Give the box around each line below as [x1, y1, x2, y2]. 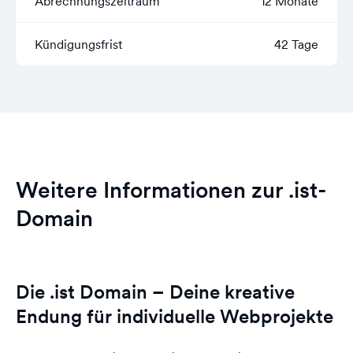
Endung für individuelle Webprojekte [16, 304, 333, 329]
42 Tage [274, 36, 318, 52]
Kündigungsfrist [35, 36, 122, 52]
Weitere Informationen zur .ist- [16, 176, 326, 204]
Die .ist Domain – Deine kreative [16, 280, 295, 304]
